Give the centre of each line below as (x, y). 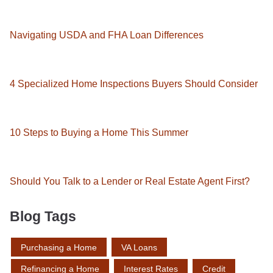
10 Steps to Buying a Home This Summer (99, 132)
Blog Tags (43, 216)
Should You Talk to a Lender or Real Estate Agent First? (130, 181)
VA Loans (139, 247)
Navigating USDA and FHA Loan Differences (107, 35)
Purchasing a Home (59, 247)
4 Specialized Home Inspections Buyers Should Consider (134, 83)
